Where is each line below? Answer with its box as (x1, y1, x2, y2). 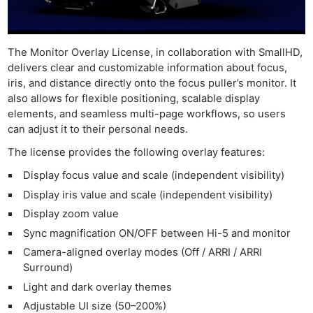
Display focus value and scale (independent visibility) (23, 169, 284, 182)
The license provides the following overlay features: (8, 146, 265, 159)
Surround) (23, 261, 73, 275)
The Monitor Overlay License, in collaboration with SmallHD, (8, 45, 303, 59)
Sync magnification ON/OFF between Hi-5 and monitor (23, 226, 291, 240)
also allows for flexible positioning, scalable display (8, 92, 261, 105)
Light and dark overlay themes (23, 280, 172, 293)
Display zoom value (23, 208, 119, 221)
